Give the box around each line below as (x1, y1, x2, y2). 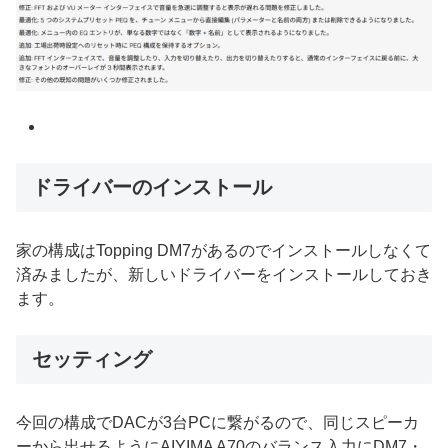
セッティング (32, 348, 152, 371)
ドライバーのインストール (32, 176, 272, 199)
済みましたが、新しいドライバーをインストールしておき (16, 266, 432, 284)
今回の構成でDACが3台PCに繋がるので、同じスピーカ (16, 414, 419, 432)
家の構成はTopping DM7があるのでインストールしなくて (16, 242, 431, 260)
